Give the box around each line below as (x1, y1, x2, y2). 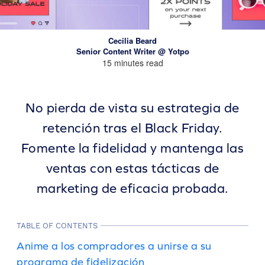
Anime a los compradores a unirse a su (17, 240, 212, 252)
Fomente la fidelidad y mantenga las (21, 141, 244, 156)
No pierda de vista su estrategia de (25, 101, 240, 115)
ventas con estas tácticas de (46, 161, 219, 176)
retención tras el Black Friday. (42, 121, 223, 135)
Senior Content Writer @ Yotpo (76, 46, 189, 57)
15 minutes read (102, 57, 163, 69)
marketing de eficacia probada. (36, 181, 229, 196)
